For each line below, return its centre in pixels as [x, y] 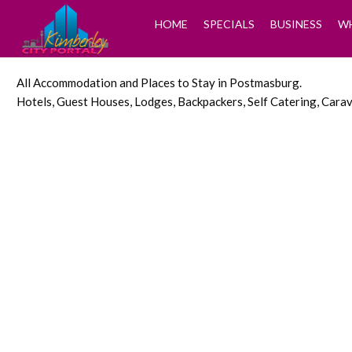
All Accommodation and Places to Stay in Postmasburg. [159, 82]
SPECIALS [229, 24]
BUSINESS [296, 24]
